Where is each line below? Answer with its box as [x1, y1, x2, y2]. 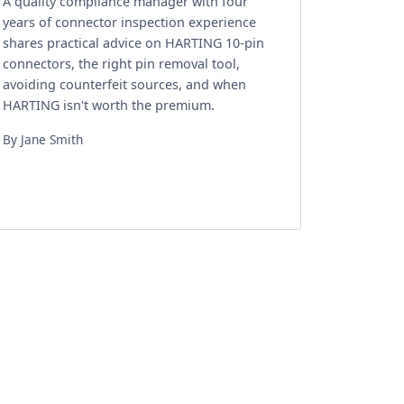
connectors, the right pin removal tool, [3, 55, 240, 72]
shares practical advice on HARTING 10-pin [3, 34, 264, 51]
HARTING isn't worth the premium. [3, 96, 215, 114]
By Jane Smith [3, 131, 83, 148]
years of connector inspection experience [3, 14, 256, 31]
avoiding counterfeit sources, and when [3, 76, 246, 93]
